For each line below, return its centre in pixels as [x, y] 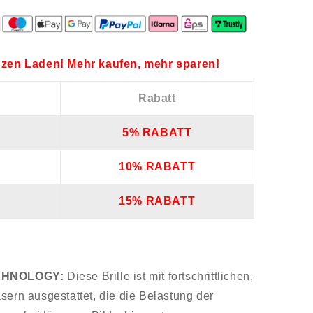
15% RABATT [157, 201]
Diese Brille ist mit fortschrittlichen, [160, 277]
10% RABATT [157, 167]
